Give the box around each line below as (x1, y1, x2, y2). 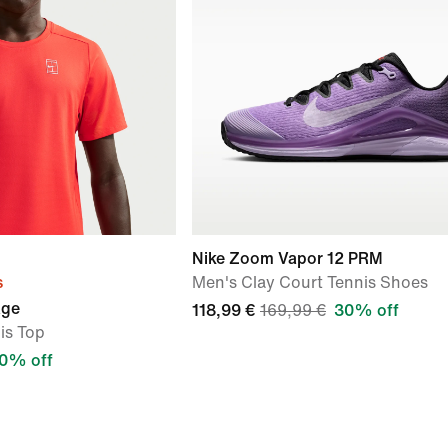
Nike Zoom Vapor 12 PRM (192, 250, 383, 267)
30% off (334, 302, 399, 319)
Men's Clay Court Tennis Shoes (192, 274, 428, 291)
